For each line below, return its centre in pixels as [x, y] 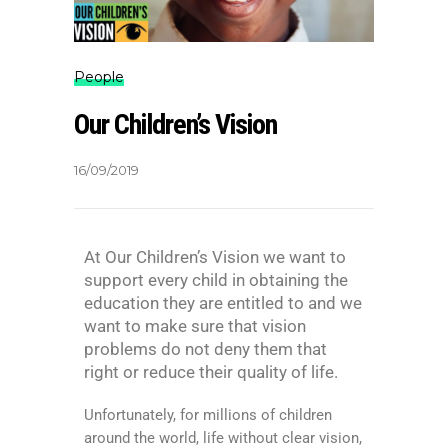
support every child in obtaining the [216, 280]
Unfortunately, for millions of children [208, 414]
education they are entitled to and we [223, 303]
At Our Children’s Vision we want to [215, 257]
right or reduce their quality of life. [211, 372]
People [99, 76]
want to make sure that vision [195, 326]
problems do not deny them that [205, 349]
